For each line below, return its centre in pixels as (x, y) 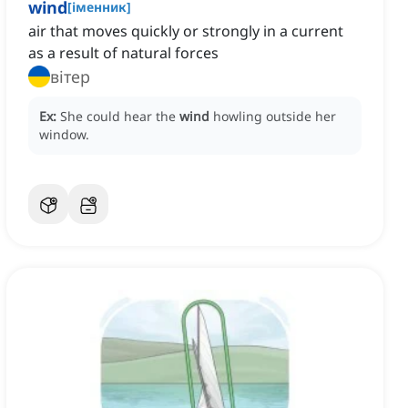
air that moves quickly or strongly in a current (186, 31)
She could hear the (120, 117)
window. (64, 135)
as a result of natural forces (123, 53)
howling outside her (275, 117)
